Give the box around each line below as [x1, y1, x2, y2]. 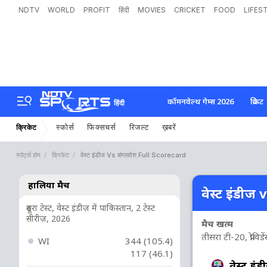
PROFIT [83, 5, 110, 14]
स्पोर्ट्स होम [16, 151, 41, 159]
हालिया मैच [28, 179, 70, 191]
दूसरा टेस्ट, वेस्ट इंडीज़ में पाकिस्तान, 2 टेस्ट [26, 202, 155, 213]
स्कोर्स [56, 123, 74, 131]
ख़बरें [162, 123, 176, 131]
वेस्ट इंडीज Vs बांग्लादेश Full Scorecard [80, 151, 186, 159]
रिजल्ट [129, 123, 149, 131]
